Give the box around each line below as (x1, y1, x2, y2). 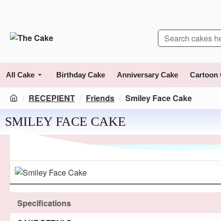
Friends (86, 92, 114, 104)
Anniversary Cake (117, 71, 178, 79)
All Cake (6, 71, 35, 79)
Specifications (17, 197, 71, 209)
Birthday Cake (56, 71, 105, 79)
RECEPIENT (29, 92, 75, 104)
